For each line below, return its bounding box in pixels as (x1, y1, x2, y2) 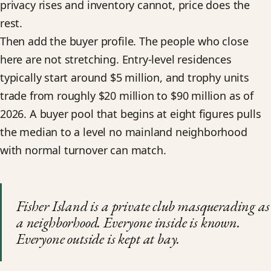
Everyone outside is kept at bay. (16, 229, 180, 249)
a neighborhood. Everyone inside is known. (16, 213, 240, 232)
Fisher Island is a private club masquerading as (16, 197, 270, 216)
